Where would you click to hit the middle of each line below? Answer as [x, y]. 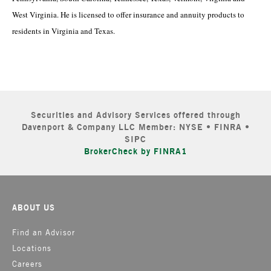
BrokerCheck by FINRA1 [135, 151]
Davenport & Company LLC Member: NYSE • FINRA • [135, 127]
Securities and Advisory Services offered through [135, 115]
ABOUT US [34, 207]
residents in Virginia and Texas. [64, 31]
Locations [32, 248]
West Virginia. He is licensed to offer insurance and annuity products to [128, 15]
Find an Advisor [44, 233]
